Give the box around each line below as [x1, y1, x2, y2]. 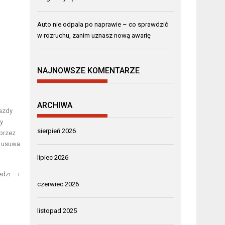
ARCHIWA [37, 100, 73, 110]
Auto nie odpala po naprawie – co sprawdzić [37, 20, 169, 28]
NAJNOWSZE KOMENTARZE [37, 66, 140, 76]
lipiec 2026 [37, 153, 69, 161]
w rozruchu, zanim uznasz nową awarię [37, 31, 151, 39]
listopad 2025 [37, 206, 77, 214]
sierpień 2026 [37, 127, 76, 135]
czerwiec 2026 [37, 180, 79, 188]
